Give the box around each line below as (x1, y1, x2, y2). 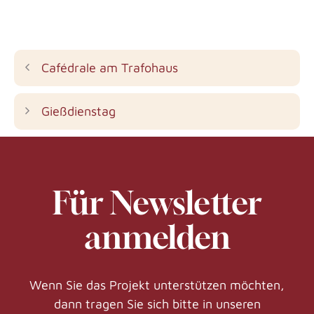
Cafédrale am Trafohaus (41, 60, 178, 75)
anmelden (83, 217, 231, 256)
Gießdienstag (41, 103, 116, 118)
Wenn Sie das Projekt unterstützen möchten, (29, 277, 285, 292)
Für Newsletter (53, 183, 261, 221)
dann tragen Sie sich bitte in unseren (53, 296, 261, 311)
